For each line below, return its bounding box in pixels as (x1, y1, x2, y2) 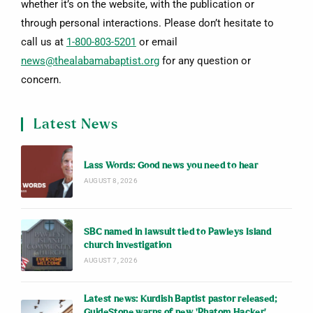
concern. (20, 73, 61, 86)
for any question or (159, 54, 251, 67)
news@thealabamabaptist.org (20, 54, 159, 67)
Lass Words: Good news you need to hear (83, 161, 259, 171)
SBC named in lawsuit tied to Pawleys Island (83, 227, 272, 237)
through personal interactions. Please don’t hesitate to (20, 17, 274, 29)
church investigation (83, 240, 171, 250)
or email (136, 36, 177, 48)
